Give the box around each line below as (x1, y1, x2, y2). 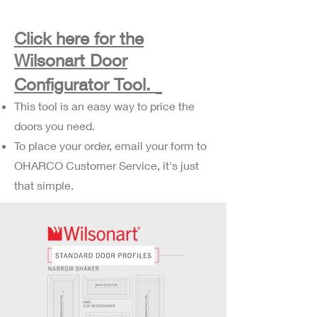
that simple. (14, 178, 74, 192)
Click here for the (14, 28, 144, 48)
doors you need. (14, 119, 103, 132)
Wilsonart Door (14, 50, 127, 70)
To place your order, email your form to (14, 139, 207, 152)
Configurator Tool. (14, 74, 156, 94)
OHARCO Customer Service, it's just (14, 158, 199, 172)
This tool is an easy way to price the (14, 99, 195, 113)
